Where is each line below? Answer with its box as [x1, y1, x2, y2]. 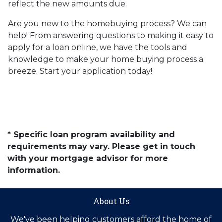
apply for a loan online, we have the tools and [8, 43, 187, 53]
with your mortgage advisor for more [7, 154, 168, 164]
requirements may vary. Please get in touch [7, 142, 195, 152]
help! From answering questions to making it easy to [8, 31, 214, 41]
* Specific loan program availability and [7, 130, 175, 140]
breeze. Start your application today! [8, 66, 152, 76]
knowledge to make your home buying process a [8, 55, 203, 64]
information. [7, 166, 60, 175]
